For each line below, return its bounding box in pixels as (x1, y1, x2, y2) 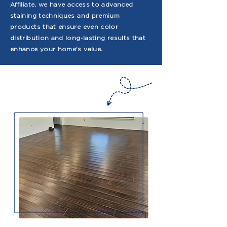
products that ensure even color (10, 23, 119, 30)
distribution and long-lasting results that (10, 34, 146, 42)
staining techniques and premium (10, 12, 120, 19)
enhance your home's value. (10, 45, 103, 53)
